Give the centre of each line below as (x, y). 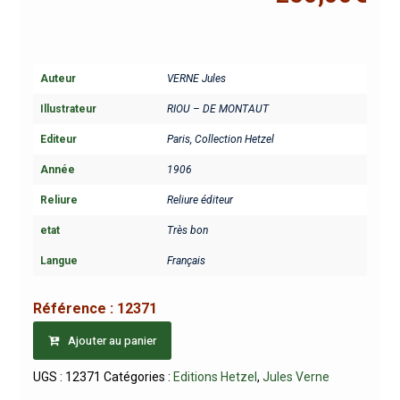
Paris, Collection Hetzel (220, 140)
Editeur (58, 140)
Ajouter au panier (112, 340)
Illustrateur (68, 109)
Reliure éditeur (200, 200)
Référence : (75, 308)
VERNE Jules (196, 79)
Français (186, 261)
